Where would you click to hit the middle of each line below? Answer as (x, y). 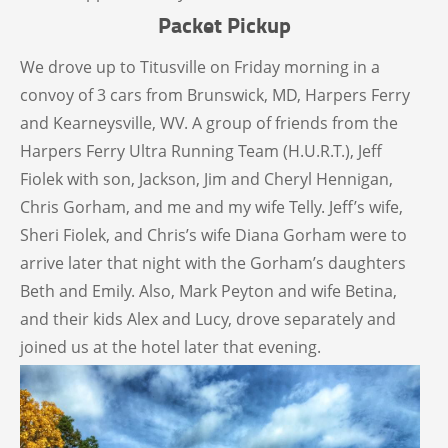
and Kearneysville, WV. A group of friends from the (209, 123)
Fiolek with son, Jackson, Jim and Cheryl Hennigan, (206, 179)
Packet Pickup (224, 24)
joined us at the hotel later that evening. (170, 347)
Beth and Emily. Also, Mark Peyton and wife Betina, (208, 291)
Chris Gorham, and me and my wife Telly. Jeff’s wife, (211, 207)
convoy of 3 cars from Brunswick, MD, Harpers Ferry (215, 95)
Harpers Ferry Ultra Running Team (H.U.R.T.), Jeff (201, 151)
